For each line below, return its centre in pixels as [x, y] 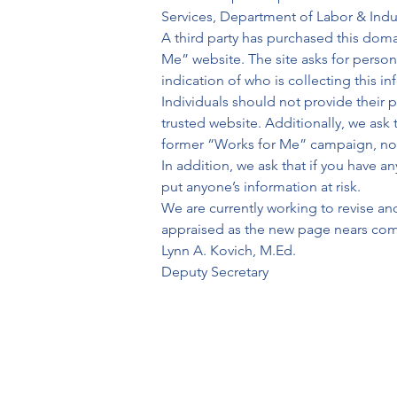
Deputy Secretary [215, 272]
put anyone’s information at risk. [261, 187]
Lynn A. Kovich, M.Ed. [229, 250]
